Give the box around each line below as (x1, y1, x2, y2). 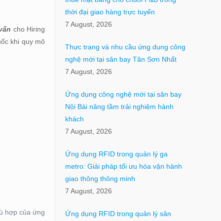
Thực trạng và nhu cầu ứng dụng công (65, 43, 185, 51)
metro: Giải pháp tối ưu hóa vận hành (65, 162, 182, 171)
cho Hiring (10, 25, 45, 33)
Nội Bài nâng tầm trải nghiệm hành (65, 103, 174, 111)
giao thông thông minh (65, 175, 135, 183)
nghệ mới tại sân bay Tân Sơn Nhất (65, 55, 177, 64)
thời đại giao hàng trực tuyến (65, 8, 155, 16)
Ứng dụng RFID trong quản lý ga (65, 150, 168, 158)
